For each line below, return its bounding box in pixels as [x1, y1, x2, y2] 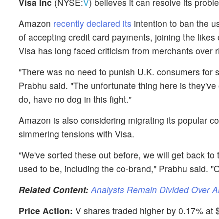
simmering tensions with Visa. [19, 128, 137, 140]
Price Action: [19, 204, 73, 217]
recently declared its [53, 17, 131, 29]
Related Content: [19, 183, 88, 196]
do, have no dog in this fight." [19, 93, 134, 105]
